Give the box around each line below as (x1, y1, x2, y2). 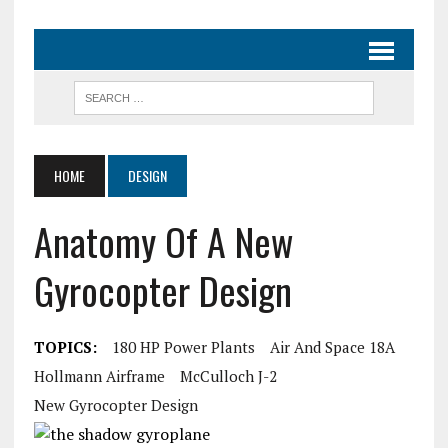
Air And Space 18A (269, 337, 395, 357)
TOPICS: (33, 337, 97, 357)
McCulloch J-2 (179, 366, 277, 386)
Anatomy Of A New (33, 213, 293, 269)
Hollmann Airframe (33, 366, 165, 386)
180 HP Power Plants (111, 337, 255, 357)
